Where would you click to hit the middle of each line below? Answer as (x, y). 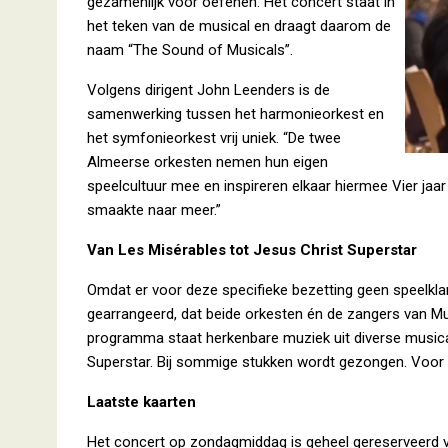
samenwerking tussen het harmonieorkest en (235, 114)
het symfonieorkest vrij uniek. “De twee (214, 138)
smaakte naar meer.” (154, 210)
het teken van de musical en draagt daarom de (239, 26)
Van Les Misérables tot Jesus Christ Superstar (252, 250)
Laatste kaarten (141, 402)
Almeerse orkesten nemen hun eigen (207, 162)
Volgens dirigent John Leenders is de (208, 90)
